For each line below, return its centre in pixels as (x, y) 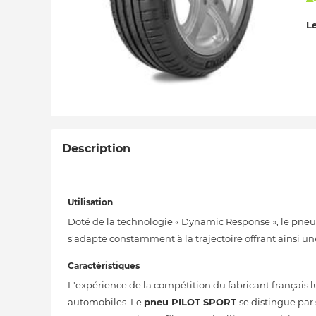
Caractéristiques (104, 266)
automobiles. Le (106, 302)
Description (96, 148)
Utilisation (90, 202)
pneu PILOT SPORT (192, 302)
